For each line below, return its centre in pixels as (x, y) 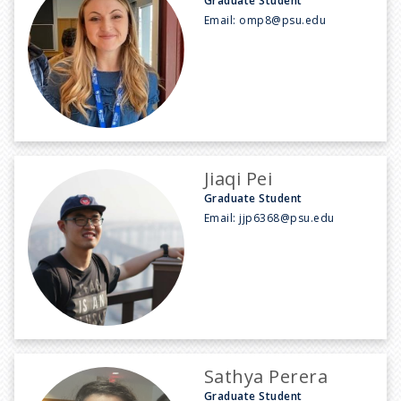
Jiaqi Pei (239, 178)
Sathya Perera (266, 376)
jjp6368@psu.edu (287, 218)
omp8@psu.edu (283, 20)
